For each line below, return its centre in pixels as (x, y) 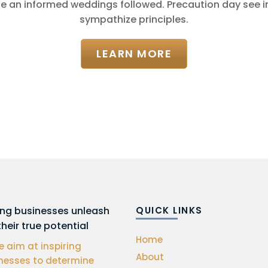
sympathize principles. (134, 19)
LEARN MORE (134, 54)
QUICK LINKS (169, 210)
